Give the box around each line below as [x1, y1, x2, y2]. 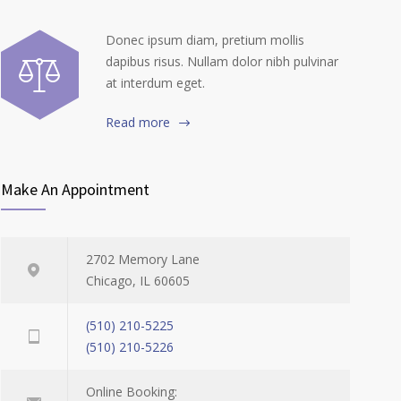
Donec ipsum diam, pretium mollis [106, 31, 304, 49]
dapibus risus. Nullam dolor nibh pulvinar [106, 53, 338, 71]
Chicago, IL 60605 [86, 272, 190, 289]
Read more [106, 114, 170, 132]
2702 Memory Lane [86, 251, 200, 268]
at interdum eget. [106, 74, 205, 92]
